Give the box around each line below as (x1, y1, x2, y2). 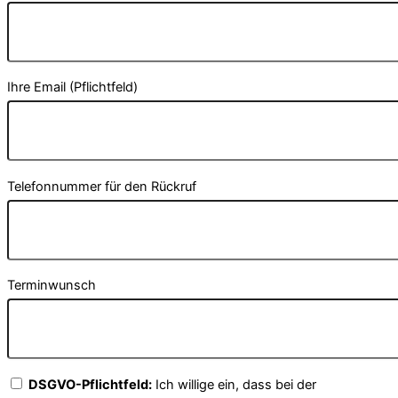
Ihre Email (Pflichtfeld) (7, 79, 138, 96)
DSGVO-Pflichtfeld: (28, 376, 152, 393)
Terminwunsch (7, 277, 96, 294)
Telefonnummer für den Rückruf (7, 178, 196, 195)
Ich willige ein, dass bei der (152, 376, 316, 393)
